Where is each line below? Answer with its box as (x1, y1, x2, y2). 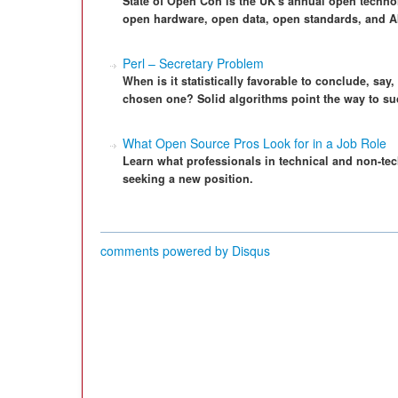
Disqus (232, 242, 270, 259)
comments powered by (100, 242, 232, 259)
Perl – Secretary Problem (123, 54, 264, 72)
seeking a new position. (123, 171, 253, 187)
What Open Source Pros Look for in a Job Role (123, 134, 386, 152)
